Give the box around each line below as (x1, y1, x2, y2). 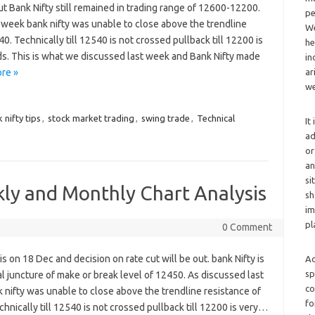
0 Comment (221, 221, 272, 233)
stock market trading (47, 113, 134, 124)
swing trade (141, 113, 190, 124)
